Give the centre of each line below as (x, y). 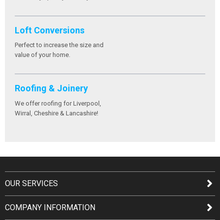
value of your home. (42, 55)
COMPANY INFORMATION (50, 207)
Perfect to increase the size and (59, 45)
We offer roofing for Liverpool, (58, 103)
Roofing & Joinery (51, 88)
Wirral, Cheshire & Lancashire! (56, 113)
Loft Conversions (50, 30)
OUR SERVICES (31, 183)
